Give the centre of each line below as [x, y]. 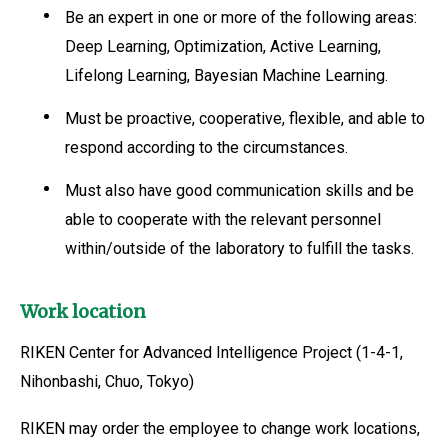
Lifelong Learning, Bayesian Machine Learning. [226, 75]
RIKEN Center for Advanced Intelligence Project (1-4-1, [211, 352]
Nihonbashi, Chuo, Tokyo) [107, 381]
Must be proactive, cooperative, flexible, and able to [244, 118]
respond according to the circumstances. [206, 147]
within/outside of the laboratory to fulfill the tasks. [239, 248]
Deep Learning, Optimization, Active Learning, [222, 46]
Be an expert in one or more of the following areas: [240, 17]
